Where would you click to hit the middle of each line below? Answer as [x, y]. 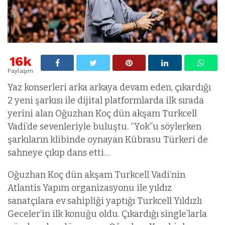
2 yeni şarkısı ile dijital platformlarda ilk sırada [106, 100]
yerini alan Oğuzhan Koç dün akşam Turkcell [102, 113]
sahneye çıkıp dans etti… [59, 152]
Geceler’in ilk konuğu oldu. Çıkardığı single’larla [107, 214]
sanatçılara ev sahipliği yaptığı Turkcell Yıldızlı [105, 201]
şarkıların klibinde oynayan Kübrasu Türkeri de [108, 139]
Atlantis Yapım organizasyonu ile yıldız [90, 188]
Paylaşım [20, 71]
